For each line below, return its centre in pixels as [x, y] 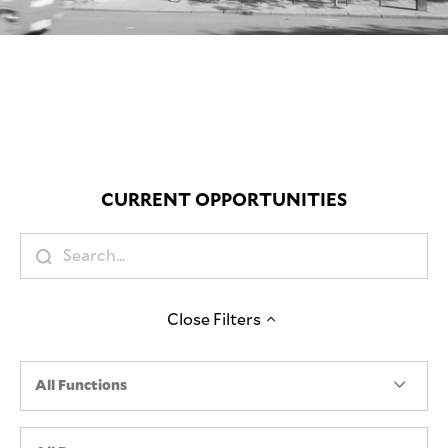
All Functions [81, 385]
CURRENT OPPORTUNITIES [224, 199]
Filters [235, 319]
